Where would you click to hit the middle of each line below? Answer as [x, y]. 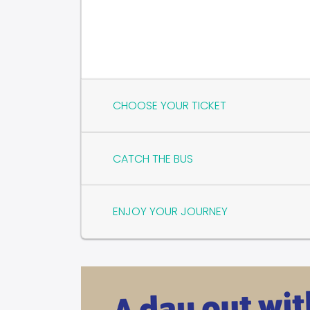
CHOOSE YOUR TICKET [170, 106]
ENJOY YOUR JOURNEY [170, 212]
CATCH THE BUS [153, 158]
